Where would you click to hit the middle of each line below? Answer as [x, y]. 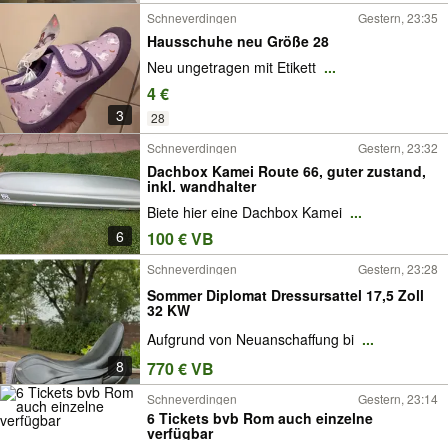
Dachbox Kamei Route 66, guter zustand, [286, 170]
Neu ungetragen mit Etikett [233, 67]
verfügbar [180, 433]
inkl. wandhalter [201, 185]
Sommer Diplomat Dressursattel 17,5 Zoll [285, 294]
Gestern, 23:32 [398, 147]
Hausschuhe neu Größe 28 [238, 40]
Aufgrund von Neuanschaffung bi [252, 339]
